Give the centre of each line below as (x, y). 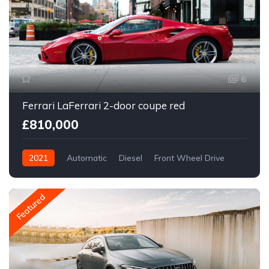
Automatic (87, 158)
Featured (31, 207)
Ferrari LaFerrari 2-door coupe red (104, 105)
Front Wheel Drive (189, 158)
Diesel (131, 158)
